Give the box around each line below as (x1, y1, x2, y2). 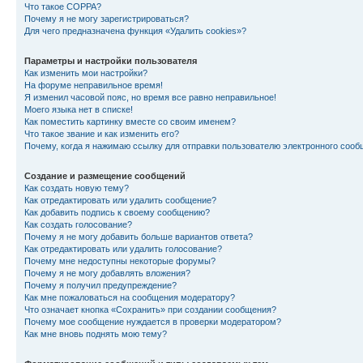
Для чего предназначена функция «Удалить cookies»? (24, 26, 246, 36)
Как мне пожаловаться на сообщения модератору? (24, 293, 235, 302)
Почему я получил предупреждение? (24, 280, 177, 290)
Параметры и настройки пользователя (24, 56, 197, 66)
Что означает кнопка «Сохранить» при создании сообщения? (24, 305, 276, 314)
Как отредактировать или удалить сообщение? (24, 195, 216, 205)
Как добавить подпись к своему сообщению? (24, 207, 210, 217)
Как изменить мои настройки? (24, 68, 147, 78)
